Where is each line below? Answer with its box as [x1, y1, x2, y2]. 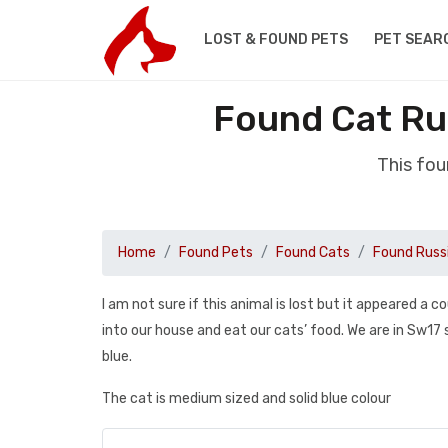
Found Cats [276, 244, 350, 261]
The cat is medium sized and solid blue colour [102, 390, 391, 407]
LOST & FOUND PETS [203, 31, 348, 48]
